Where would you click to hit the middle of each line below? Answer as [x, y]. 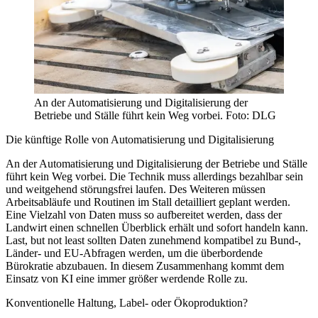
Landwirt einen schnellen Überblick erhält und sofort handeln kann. [157, 227]
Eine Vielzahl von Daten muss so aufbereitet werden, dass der [144, 214]
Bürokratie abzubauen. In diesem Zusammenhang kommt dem [145, 265]
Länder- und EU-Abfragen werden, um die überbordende [134, 253]
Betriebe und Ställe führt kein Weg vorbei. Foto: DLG [155, 115]
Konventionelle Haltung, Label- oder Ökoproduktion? [127, 302]
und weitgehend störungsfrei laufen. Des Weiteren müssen [136, 189]
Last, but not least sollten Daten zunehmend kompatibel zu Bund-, [153, 240]
